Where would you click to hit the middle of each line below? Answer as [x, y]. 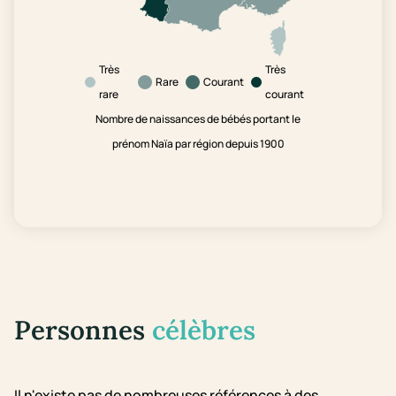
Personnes [83, 330]
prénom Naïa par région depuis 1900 [198, 144]
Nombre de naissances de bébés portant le [198, 119]
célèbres [204, 330]
